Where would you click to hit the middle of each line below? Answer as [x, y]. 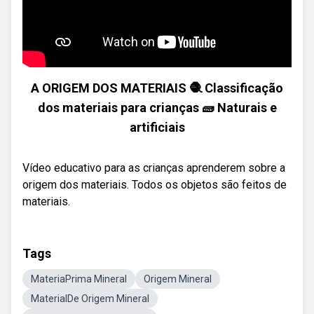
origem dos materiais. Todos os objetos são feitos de [155, 185]
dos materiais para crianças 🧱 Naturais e [157, 108]
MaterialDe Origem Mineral [90, 299]
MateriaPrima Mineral [79, 279]
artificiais [157, 127]
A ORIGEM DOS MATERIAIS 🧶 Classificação [157, 88]
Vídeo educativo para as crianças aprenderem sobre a [154, 168]
